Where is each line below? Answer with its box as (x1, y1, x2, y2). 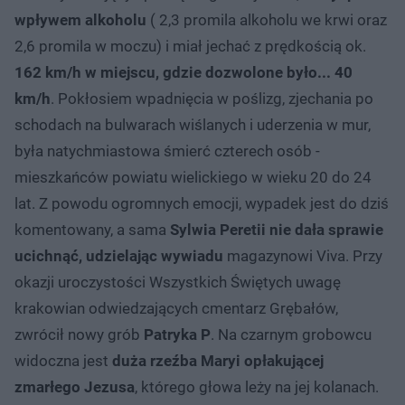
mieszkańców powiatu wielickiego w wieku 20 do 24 (14, 167, 372, 186)
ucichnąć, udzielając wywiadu (14, 246, 223, 265)
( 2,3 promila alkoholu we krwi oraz (146, 10, 387, 29)
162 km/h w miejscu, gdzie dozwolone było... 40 (14, 62, 353, 81)
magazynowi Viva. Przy (223, 246, 382, 265)
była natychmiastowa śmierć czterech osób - (14, 141, 320, 160)
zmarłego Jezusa (14, 377, 135, 396)
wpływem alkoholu (14, 10, 146, 29)
